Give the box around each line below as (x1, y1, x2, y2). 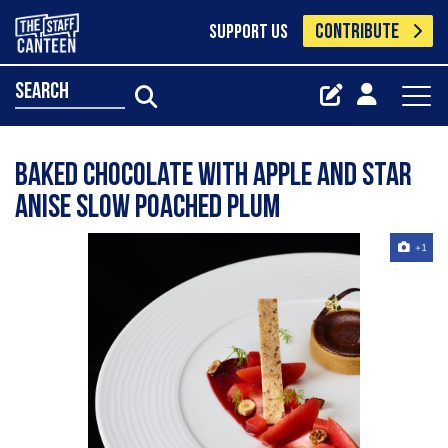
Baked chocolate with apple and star (15, 161, 412, 193)
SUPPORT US (208, 23, 288, 43)
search (15, 80, 69, 104)
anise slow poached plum (15, 193, 280, 225)
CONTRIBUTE (315, 22, 400, 43)
